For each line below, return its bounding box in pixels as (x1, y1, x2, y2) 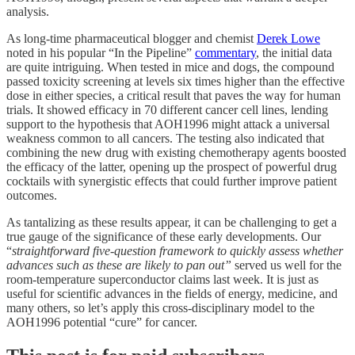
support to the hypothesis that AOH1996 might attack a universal (6, 116, 330, 131)
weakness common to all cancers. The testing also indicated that (6, 131, 324, 145)
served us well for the (235, 258, 342, 272)
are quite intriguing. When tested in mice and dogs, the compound (6, 59, 334, 74)
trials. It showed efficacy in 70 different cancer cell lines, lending (6, 102, 328, 116)
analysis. (6, 4, 49, 18)
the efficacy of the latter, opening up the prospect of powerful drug (6, 159, 337, 174)
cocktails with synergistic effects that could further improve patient (6, 174, 337, 188)
